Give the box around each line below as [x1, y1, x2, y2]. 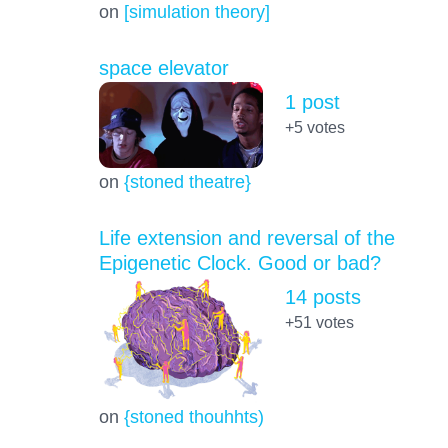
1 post [284, 90, 340, 113]
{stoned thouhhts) [123, 406, 264, 428]
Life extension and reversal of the [98, 227, 395, 250]
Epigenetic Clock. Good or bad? [98, 252, 381, 275]
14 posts [284, 286, 361, 309]
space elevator [98, 56, 229, 79]
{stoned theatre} [123, 171, 251, 193]
